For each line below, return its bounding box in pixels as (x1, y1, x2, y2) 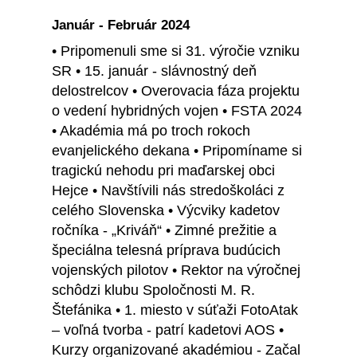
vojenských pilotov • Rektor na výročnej (52, 262, 300, 279)
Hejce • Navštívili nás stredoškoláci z (52, 182, 284, 199)
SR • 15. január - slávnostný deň (52, 63, 257, 80)
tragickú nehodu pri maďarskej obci (52, 163, 275, 179)
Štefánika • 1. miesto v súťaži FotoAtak (52, 302, 298, 319)
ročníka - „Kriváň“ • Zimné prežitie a (52, 222, 277, 239)
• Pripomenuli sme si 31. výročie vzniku (52, 43, 300, 60)
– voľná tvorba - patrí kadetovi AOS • (52, 322, 284, 339)
